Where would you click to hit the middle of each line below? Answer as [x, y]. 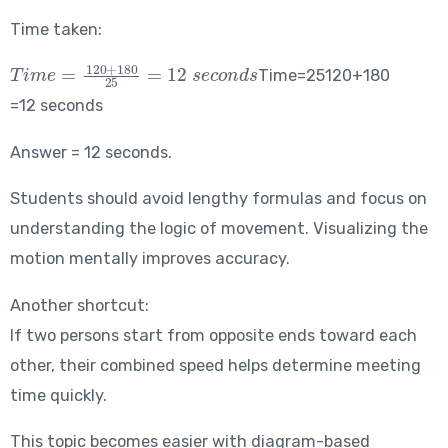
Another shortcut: [79, 305]
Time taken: [55, 29]
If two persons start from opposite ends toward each [213, 335]
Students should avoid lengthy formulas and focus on [218, 199]
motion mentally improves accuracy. [149, 259]
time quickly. [58, 395]
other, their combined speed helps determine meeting [215, 365]
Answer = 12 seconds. [90, 152]
